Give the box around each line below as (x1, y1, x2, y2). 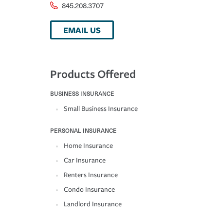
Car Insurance (64, 156, 106, 165)
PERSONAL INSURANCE (50, 126, 117, 135)
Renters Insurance (64, 171, 118, 180)
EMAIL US (63, 24, 101, 36)
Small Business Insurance (64, 105, 138, 113)
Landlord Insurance (64, 200, 122, 209)
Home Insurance (64, 142, 113, 150)
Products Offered (50, 66, 136, 82)
